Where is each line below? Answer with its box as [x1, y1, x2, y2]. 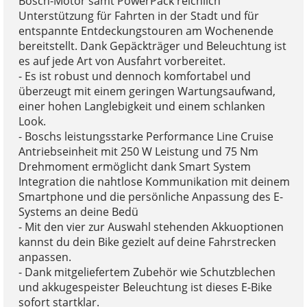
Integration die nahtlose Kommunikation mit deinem [18, 173, 290, 189]
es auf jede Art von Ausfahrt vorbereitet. [18, 53, 225, 69]
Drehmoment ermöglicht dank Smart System [18, 158, 251, 174]
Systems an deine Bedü [18, 204, 138, 219]
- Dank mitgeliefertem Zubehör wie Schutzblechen [18, 264, 275, 280]
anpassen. [18, 249, 71, 265]
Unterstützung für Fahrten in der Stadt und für [18, 8, 259, 23]
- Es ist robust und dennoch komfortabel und [18, 68, 251, 84]
